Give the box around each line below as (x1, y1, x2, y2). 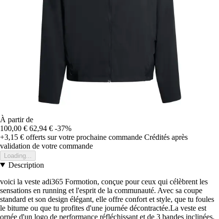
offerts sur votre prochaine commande (24, 132, 142, 141)
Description (8, 160, 44, 169)
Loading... (4, 152, 32, 159)
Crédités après (144, 132, 188, 141)
